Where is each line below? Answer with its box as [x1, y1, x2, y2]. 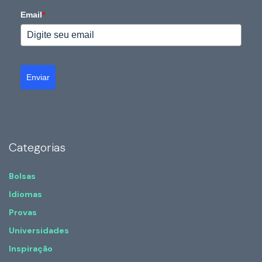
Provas [9, 207, 37, 218]
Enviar [26, 73, 50, 82]
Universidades [9, 225, 69, 236]
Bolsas [9, 171, 36, 181]
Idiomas [9, 189, 42, 199]
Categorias [9, 140, 65, 155]
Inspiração [9, 243, 53, 254]
